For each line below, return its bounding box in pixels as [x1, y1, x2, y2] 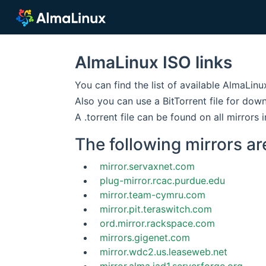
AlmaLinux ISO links [75, 52, 232, 72]
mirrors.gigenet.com [100, 232, 190, 243]
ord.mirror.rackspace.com [100, 217, 215, 229]
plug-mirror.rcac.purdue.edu [100, 175, 225, 186]
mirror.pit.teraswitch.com [100, 203, 212, 215]
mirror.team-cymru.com [100, 189, 205, 201]
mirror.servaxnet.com [100, 160, 195, 172]
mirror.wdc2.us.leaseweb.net [100, 246, 227, 258]
